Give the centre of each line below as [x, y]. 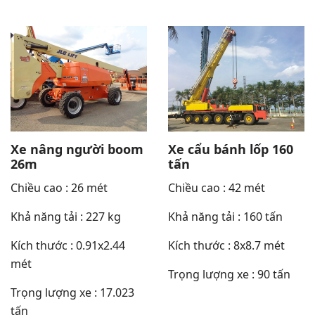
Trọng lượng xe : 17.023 [72, 292]
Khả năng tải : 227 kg [66, 217]
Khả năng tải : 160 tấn [225, 217]
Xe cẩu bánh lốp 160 [231, 149]
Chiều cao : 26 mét [59, 188]
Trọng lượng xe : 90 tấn [229, 274]
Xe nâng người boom [77, 149]
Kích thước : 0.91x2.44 [68, 245]
